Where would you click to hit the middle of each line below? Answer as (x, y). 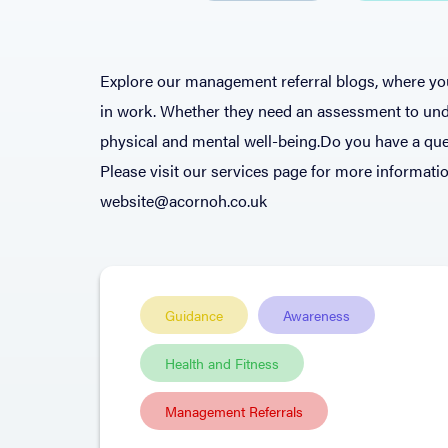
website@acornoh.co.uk (183, 200)
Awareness (316, 315)
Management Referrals (234, 411)
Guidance (194, 315)
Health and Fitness (222, 363)
